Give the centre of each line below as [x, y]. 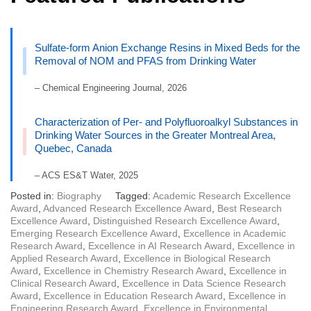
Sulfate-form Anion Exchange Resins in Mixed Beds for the [168, 48]
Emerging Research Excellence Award [94, 234]
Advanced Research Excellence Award [127, 209]
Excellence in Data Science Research [204, 284]
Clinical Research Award [64, 284]
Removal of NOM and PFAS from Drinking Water [146, 61]
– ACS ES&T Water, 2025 [86, 176]
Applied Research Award [64, 259]
